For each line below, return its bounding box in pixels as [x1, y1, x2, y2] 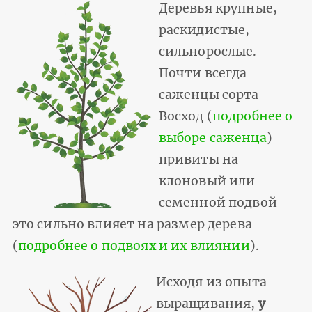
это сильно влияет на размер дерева [12, 217, 252, 233]
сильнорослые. [158, 44, 257, 60]
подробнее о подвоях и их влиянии [17, 238, 250, 254]
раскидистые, [158, 22, 250, 38]
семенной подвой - [158, 195, 288, 211]
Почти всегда [158, 65, 247, 81]
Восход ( [158, 109, 212, 125]
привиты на [158, 152, 239, 168]
